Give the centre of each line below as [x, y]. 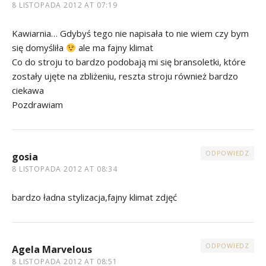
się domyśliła [39, 48]
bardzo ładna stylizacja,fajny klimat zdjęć [94, 197]
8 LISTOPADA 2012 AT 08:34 [65, 169]
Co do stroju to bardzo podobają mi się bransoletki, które [129, 62]
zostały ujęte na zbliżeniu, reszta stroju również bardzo [125, 76]
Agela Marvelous [52, 250]
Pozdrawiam [37, 105]
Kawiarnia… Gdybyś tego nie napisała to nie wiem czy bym [130, 34]
